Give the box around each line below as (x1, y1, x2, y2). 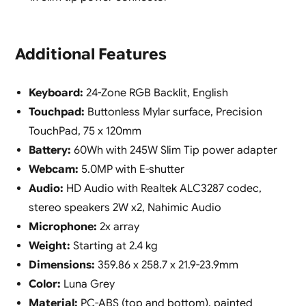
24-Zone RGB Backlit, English (83, 86, 228, 100)
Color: (28, 277, 61, 292)
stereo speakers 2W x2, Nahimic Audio (28, 201, 221, 215)
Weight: (28, 239, 70, 253)
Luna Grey (60, 277, 115, 292)
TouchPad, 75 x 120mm (28, 124, 141, 139)
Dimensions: (28, 258, 95, 273)
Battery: (28, 143, 71, 158)
